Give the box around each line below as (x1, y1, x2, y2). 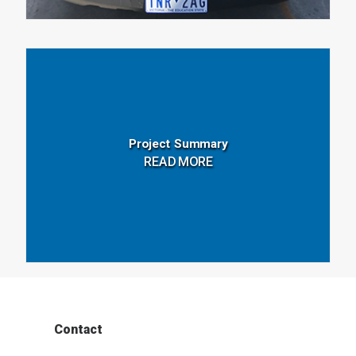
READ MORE (143, 154, 213, 170)
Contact (54, 322, 103, 337)
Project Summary (128, 136, 228, 151)
